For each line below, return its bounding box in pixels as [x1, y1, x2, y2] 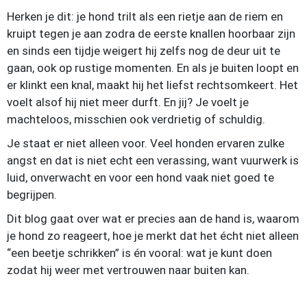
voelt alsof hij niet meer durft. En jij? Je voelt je [7, 95, 249, 109]
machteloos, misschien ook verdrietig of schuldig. [7, 112, 265, 126]
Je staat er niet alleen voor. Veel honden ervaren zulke [7, 136, 284, 150]
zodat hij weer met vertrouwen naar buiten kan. [7, 263, 249, 277]
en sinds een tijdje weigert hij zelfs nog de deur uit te [7, 44, 280, 58]
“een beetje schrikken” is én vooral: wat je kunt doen [7, 246, 272, 260]
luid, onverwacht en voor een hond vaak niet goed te [7, 171, 274, 184]
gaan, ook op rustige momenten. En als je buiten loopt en [7, 61, 299, 75]
